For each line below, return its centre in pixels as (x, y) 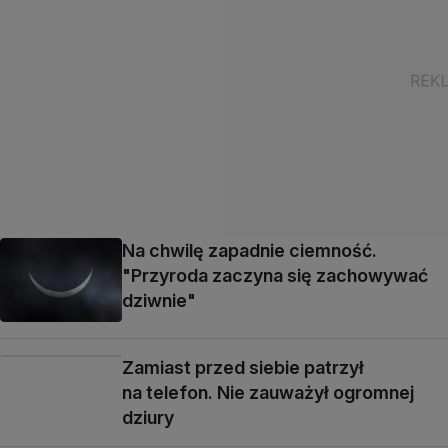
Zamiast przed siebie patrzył (243, 367)
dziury (148, 417)
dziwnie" (159, 300)
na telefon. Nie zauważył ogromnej (268, 392)
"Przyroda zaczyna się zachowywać (275, 275)
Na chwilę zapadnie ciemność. (249, 250)
